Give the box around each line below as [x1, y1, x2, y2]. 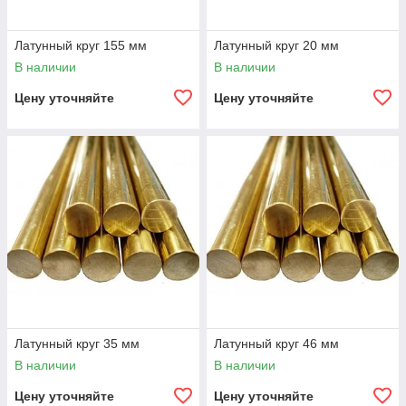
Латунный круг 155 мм [14, 38, 147, 53]
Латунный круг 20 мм [214, 38, 339, 53]
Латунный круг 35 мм [14, 336, 140, 351]
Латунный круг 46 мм [214, 336, 339, 351]
